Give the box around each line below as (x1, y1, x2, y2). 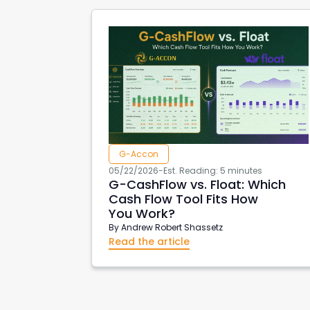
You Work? (109, 204, 175, 222)
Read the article (109, 234, 190, 248)
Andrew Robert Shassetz (121, 221, 223, 233)
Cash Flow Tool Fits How (109, 190, 258, 208)
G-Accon (119, 147, 158, 160)
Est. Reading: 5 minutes (163, 164, 262, 176)
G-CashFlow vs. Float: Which (109, 175, 286, 193)
